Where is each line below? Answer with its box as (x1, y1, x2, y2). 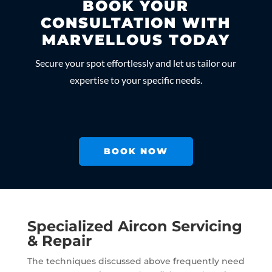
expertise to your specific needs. (69, 73, 202, 86)
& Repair (27, 232, 92, 250)
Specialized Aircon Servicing (27, 217, 242, 236)
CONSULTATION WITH (41, 13, 231, 32)
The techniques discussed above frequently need (27, 256, 245, 267)
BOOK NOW (103, 145, 168, 157)
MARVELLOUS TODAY (41, 30, 230, 49)
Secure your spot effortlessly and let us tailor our (35, 56, 237, 69)
